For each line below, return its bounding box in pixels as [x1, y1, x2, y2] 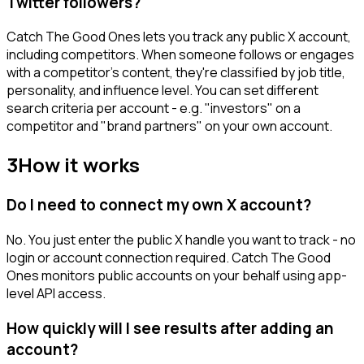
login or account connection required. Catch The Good [6, 248, 331, 266]
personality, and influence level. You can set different [6, 81, 318, 100]
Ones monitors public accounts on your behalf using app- [6, 266, 347, 284]
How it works [18, 151, 140, 179]
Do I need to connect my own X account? [6, 194, 311, 216]
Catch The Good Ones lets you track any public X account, [6, 28, 351, 46]
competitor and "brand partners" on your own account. [6, 117, 332, 136]
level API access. [6, 284, 106, 302]
